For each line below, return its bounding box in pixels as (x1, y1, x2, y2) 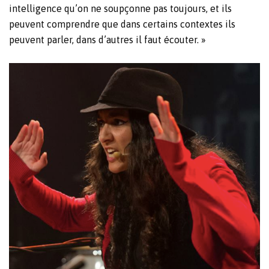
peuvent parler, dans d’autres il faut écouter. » (9, 34, 206, 46)
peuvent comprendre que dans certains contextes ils (9, 19, 235, 30)
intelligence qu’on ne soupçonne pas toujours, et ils (9, 3, 232, 14)
